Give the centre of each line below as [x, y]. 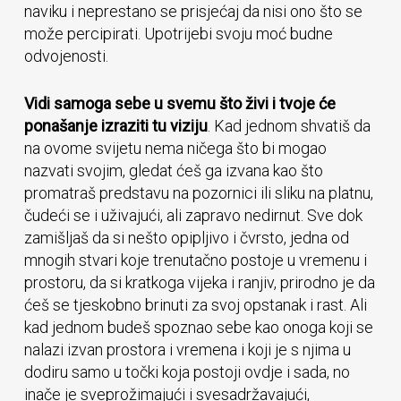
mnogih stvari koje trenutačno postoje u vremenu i [195, 260]
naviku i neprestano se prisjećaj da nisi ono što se [193, 11]
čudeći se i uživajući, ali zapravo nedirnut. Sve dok [193, 215]
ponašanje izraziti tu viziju [115, 126]
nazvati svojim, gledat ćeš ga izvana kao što [173, 171]
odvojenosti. [66, 56]
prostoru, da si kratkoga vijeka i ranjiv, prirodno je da [199, 282]
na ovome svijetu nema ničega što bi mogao [175, 148]
